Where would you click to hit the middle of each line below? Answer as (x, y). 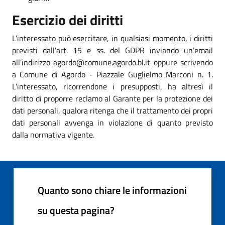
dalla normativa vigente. (53, 134)
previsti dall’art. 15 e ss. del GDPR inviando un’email (113, 50)
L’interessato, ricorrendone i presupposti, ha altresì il (113, 86)
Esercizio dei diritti (68, 20)
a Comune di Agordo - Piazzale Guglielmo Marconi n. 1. (113, 74)
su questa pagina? (76, 210)
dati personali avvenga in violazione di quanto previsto (113, 122)
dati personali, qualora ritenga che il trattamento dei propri (113, 110)
